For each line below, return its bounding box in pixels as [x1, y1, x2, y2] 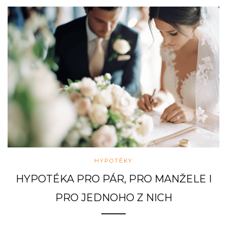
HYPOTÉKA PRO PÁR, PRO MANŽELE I [15, 173, 212, 185]
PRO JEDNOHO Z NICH [55, 192, 172, 204]
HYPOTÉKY [94, 157, 133, 165]
